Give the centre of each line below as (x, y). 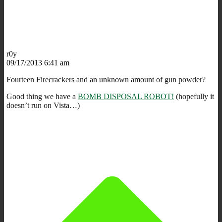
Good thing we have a (42, 96)
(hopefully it (194, 96)
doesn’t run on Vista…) (43, 105)
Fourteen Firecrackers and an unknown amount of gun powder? (106, 79)
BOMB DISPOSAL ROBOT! (126, 96)
